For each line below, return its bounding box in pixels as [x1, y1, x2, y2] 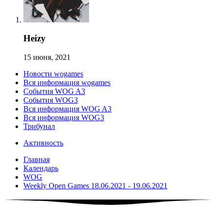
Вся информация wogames [23, 78, 110, 87]
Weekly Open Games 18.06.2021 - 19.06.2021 [23, 181, 167, 190]
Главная [23, 155, 50, 163]
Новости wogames [23, 69, 83, 78]
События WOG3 [23, 95, 78, 104]
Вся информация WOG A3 [23, 104, 111, 113]
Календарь [23, 163, 58, 172]
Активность [23, 138, 63, 147]
